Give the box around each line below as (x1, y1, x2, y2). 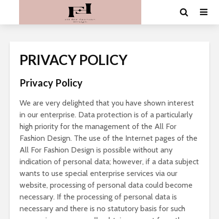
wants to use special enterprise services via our (20, 169, 177, 178)
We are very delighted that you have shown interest (20, 98, 194, 108)
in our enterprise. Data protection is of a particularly (20, 110, 193, 119)
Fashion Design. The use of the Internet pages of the (20, 133, 197, 143)
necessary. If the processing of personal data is (20, 192, 177, 201)
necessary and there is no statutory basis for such (20, 204, 185, 213)
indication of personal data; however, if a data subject (20, 157, 199, 166)
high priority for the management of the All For (20, 122, 176, 131)
